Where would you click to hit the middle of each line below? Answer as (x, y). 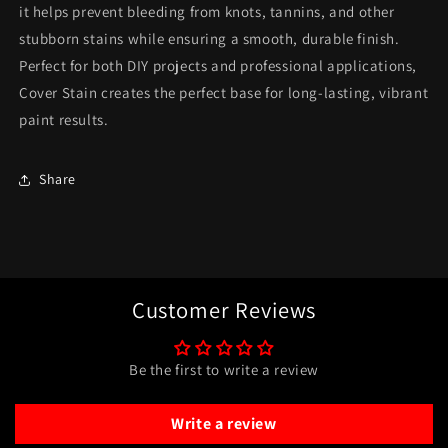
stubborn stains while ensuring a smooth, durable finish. (209, 38)
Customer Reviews (224, 309)
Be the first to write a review (224, 369)
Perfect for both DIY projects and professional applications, (218, 65)
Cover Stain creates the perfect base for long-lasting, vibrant (224, 92)
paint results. (64, 119)
